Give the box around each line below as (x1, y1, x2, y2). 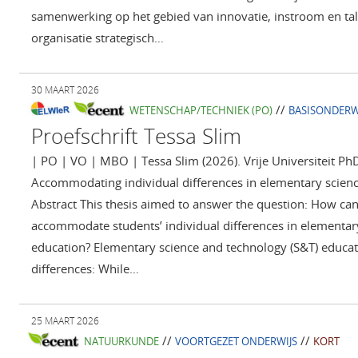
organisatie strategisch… (31, 30, 164, 46)
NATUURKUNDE (83, 334, 159, 349)
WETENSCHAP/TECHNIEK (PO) (129, 103, 272, 118)
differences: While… (31, 261, 139, 277)
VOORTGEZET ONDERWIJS (174, 334, 297, 349)
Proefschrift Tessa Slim (31, 121, 241, 151)
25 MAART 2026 (31, 314, 99, 328)
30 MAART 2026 (31, 83, 99, 97)
